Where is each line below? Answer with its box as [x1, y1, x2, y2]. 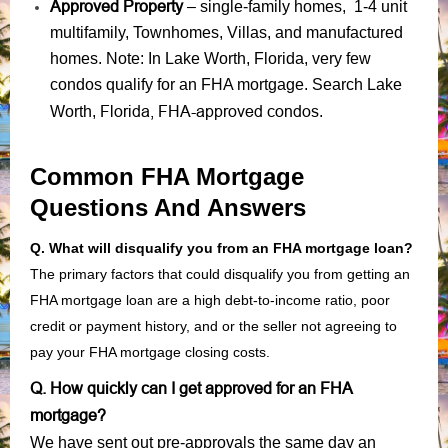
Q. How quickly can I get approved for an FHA [30, 378, 353, 397]
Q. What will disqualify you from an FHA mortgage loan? [30, 239, 413, 256]
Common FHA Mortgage [30, 162, 304, 190]
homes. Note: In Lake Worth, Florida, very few [50, 49, 371, 67]
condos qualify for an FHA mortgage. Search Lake [50, 75, 402, 93]
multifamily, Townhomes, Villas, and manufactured [50, 23, 403, 41]
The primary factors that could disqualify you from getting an [30, 265, 410, 282]
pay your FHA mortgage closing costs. [30, 343, 270, 360]
